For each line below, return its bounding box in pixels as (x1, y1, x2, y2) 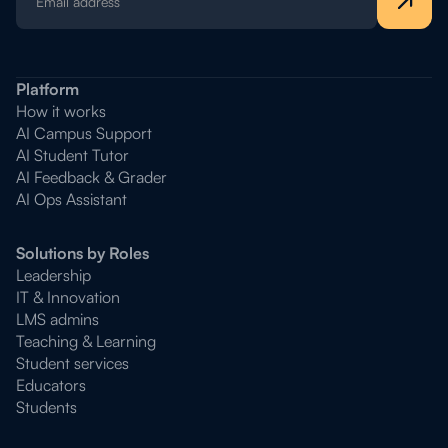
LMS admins (16, 309, 99, 329)
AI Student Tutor (16, 145, 129, 165)
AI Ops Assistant (16, 189, 127, 209)
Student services (16, 353, 129, 373)
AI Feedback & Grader (16, 167, 167, 187)
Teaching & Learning (16, 331, 156, 351)
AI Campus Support (16, 123, 152, 143)
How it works (16, 101, 106, 121)
